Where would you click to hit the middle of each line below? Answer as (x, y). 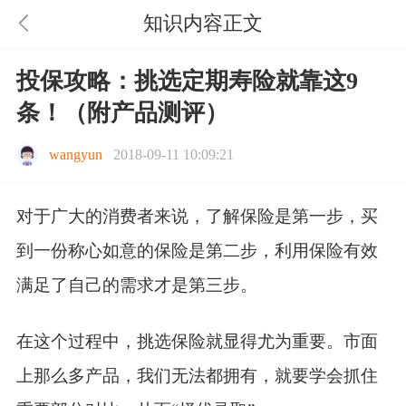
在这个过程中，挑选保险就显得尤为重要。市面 (197, 342)
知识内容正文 (203, 24)
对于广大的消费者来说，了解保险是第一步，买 (197, 217)
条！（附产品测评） (122, 112)
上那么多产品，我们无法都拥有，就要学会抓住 (197, 376)
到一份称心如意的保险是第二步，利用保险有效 (197, 251)
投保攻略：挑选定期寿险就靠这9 (187, 81)
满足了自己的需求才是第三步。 (136, 285)
